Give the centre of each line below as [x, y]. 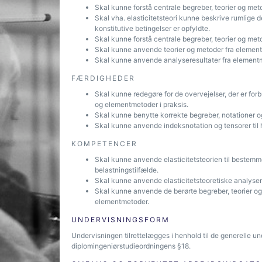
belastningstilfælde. [127, 170]
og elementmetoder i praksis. [142, 104]
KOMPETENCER [104, 144]
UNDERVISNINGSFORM [120, 220]
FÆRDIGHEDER [103, 78]
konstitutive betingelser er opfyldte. [152, 28]
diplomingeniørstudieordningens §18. [131, 246]
